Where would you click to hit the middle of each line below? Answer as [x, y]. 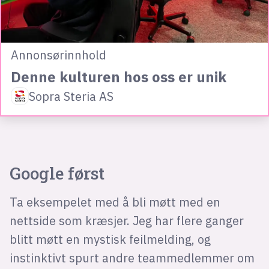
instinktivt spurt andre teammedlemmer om [132, 258]
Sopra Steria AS [71, 96]
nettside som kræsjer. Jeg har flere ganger [126, 221]
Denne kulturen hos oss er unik [118, 77]
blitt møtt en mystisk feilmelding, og [110, 240]
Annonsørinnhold [58, 55]
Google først [57, 174]
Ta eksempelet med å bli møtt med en [115, 202]
